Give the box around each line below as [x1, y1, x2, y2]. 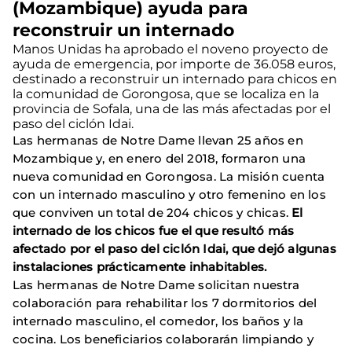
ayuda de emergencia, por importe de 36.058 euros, [13, 56, 335, 71]
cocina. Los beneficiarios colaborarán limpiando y [13, 331, 313, 346]
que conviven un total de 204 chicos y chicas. [13, 204, 292, 220]
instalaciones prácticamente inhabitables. [13, 258, 270, 274]
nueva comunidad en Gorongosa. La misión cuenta [13, 168, 325, 184]
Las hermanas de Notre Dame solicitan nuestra [13, 277, 299, 292]
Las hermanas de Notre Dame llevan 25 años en [13, 132, 303, 148]
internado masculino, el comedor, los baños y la [13, 313, 304, 328]
